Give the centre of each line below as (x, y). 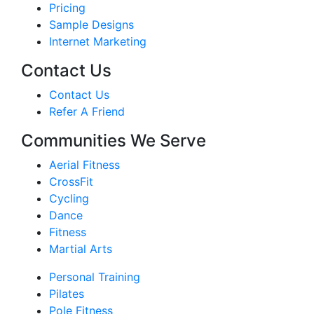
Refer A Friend (87, 112)
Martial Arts (81, 249)
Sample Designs (91, 25)
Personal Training (95, 277)
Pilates (67, 294)
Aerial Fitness (84, 165)
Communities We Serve (114, 141)
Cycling (69, 199)
